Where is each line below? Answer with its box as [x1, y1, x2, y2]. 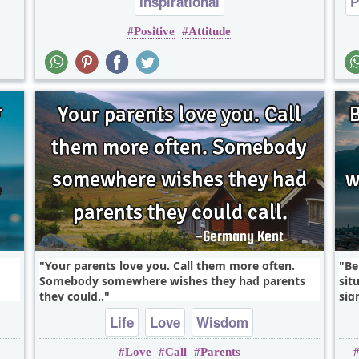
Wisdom [196, 313, 249, 333]
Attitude [188, 25, 232, 38]
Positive [134, 25, 175, 38]
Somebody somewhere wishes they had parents [38, 273, 305, 289]
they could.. [38, 288, 104, 305]
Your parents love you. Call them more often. [44, 258, 295, 274]
